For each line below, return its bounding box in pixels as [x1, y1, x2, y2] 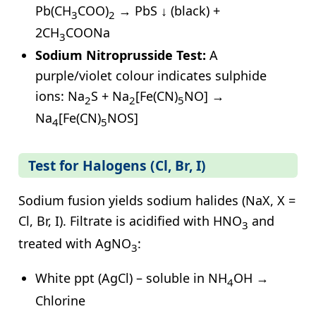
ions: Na [35, 87, 85, 104]
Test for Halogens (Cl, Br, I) [28, 156, 206, 176]
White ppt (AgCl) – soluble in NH [35, 269, 227, 287]
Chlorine [35, 291, 85, 309]
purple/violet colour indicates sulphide [35, 66, 267, 84]
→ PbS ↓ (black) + [115, 1, 220, 19]
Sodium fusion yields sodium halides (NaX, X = [18, 192, 296, 209]
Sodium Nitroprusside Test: [35, 46, 206, 63]
